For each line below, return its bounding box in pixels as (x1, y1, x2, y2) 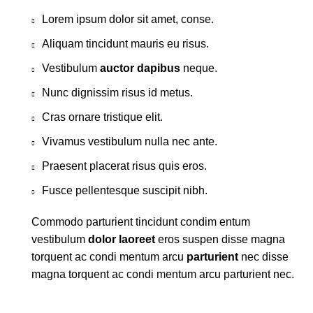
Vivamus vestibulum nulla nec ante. (42, 136, 217, 148)
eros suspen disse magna (155, 233, 285, 246)
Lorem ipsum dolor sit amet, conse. (42, 13, 214, 26)
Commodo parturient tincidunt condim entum (31, 216, 250, 228)
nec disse (238, 251, 289, 263)
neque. (180, 62, 217, 75)
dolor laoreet (88, 233, 155, 246)
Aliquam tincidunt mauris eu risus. (42, 38, 209, 50)
